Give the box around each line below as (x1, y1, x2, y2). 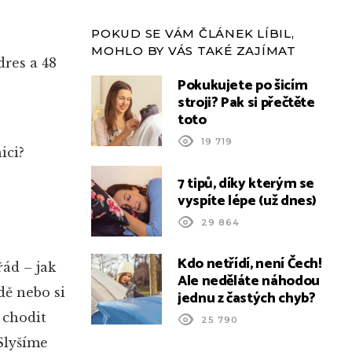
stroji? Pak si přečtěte (178, 91, 315, 115)
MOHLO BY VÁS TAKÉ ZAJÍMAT (91, 43, 296, 58)
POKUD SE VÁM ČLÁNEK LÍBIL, (91, 26, 295, 41)
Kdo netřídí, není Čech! (178, 252, 322, 276)
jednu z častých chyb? (178, 287, 316, 310)
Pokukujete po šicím (178, 74, 308, 97)
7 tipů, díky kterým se (178, 171, 315, 196)
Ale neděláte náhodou (178, 269, 320, 293)
